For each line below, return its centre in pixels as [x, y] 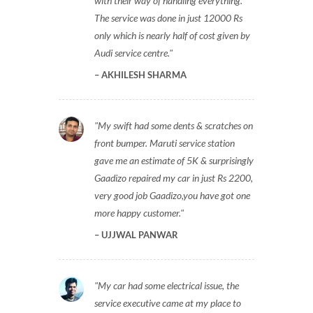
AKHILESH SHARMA [143, 75]
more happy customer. [137, 213]
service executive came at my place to [168, 303]
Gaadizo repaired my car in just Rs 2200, [174, 178]
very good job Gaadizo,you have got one [172, 195]
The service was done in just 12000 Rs [168, 18]
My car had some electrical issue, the [168, 285]
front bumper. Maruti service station [165, 143]
